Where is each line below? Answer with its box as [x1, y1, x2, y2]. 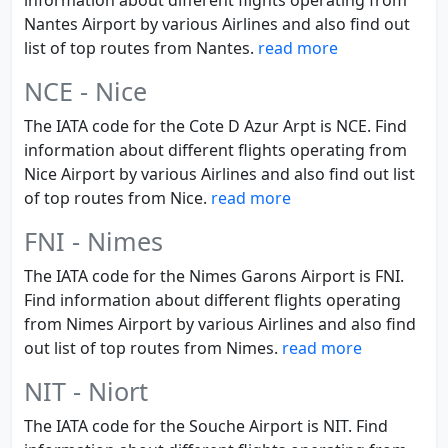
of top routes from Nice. [24, 187, 211, 209]
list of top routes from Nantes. [24, 37, 258, 59]
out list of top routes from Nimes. [24, 337, 282, 359]
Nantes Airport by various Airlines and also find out [24, 13, 410, 35]
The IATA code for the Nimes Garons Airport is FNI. [24, 265, 404, 287]
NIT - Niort [24, 374, 148, 408]
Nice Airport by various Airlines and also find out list [24, 163, 415, 185]
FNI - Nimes [24, 224, 163, 258]
